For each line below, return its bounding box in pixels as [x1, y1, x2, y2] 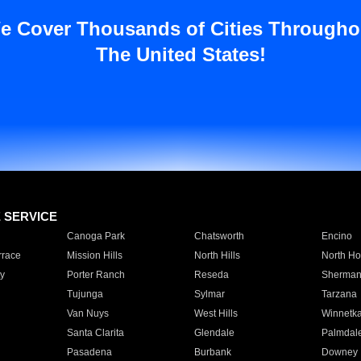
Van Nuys [66, 308, 109, 319]
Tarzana [321, 288, 357, 300]
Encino [321, 230, 352, 242]
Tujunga [66, 288, 103, 300]
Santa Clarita [66, 327, 124, 338]
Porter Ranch [66, 269, 125, 280]
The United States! [95, 44, 266, 65]
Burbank [193, 346, 231, 358]
